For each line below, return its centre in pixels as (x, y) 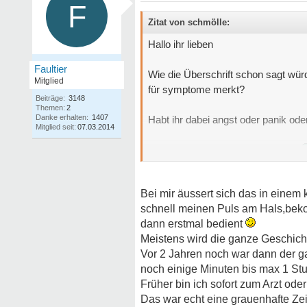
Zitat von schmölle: (189, 22)
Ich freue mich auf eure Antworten (224, 150)
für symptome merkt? (196, 89)
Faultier (51, 69)
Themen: (50, 108)
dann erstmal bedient (193, 224)
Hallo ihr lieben (181, 44)
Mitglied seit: (56, 127)
